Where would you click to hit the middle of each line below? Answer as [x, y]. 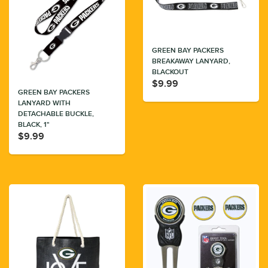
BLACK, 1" [34, 125]
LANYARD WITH [44, 103]
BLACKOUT [170, 73]
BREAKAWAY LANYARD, [191, 62]
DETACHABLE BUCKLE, [56, 114]
